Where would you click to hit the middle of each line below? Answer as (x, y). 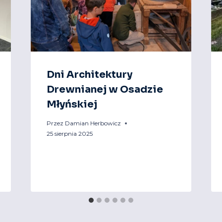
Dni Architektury (89, 75)
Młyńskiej (72, 105)
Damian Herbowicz (93, 123)
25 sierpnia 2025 (69, 134)
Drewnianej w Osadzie (105, 90)
